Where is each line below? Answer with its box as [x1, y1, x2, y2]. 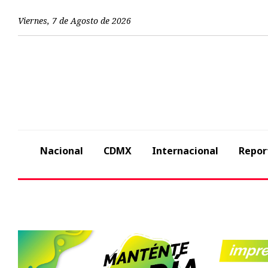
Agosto [71, 14, 98, 26]
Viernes [18, 14, 47, 26]
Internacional [152, 144, 218, 158]
